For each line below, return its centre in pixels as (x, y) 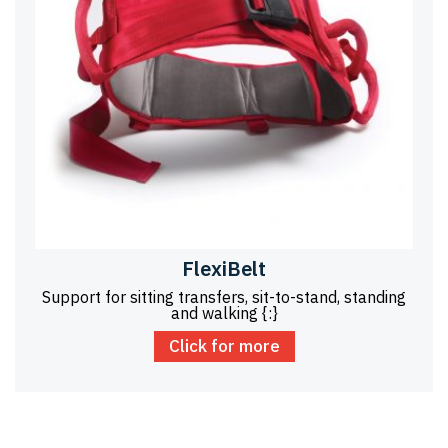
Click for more (224, 346)
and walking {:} (224, 313)
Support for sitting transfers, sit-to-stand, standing (224, 297)
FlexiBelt (224, 269)
